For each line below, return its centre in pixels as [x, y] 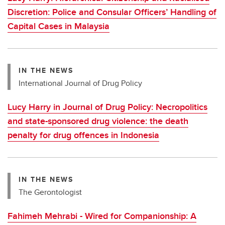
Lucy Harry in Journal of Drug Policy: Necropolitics [107, 107]
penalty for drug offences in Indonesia [83, 135]
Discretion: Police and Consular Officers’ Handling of [112, 12]
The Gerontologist [50, 192]
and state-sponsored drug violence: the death [98, 121]
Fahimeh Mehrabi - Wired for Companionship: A [102, 216]
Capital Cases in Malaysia [59, 26]
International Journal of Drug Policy [80, 83]
